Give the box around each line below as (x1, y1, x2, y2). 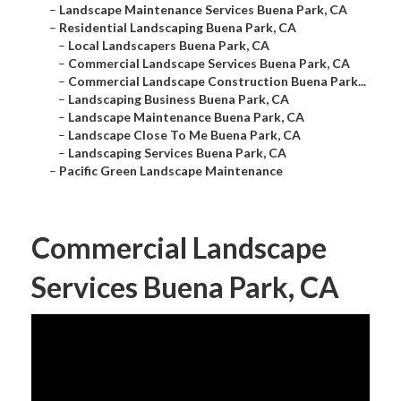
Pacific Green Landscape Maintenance (58, 163, 283, 179)
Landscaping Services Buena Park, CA (67, 145, 286, 161)
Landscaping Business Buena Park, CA (67, 91, 289, 107)
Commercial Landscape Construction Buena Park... (67, 73, 366, 90)
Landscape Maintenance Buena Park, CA (67, 109, 304, 125)
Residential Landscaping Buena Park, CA (58, 20, 296, 36)
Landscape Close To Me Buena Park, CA (67, 127, 301, 143)
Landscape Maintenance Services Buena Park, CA (58, 2, 347, 18)
